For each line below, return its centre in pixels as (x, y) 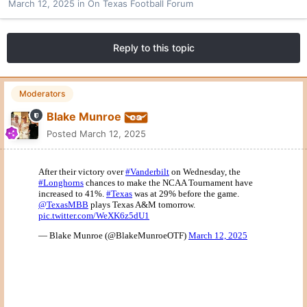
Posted (63, 134)
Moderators (42, 94)
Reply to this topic (153, 48)
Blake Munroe (84, 117)
